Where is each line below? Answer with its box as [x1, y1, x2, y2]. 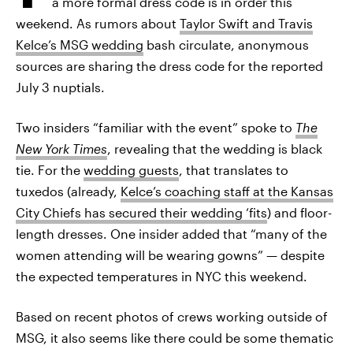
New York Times [16, 141, 107, 156]
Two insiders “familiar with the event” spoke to [16, 120, 295, 135]
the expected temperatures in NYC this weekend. [16, 269, 307, 284]
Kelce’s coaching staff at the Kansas [121, 184, 333, 199]
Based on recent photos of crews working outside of [16, 309, 328, 324]
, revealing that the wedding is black [107, 141, 322, 156]
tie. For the [16, 162, 84, 177]
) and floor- [267, 205, 332, 220]
